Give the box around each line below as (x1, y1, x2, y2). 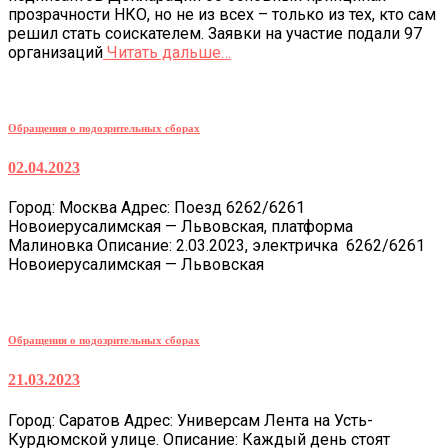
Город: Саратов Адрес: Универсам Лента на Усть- (8, 410, 373, 430)
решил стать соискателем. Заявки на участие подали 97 (8, 24, 422, 44)
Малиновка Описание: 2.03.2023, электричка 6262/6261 (8, 236, 425, 256)
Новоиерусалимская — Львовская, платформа (8, 217, 353, 237)
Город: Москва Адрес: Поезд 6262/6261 (8, 198, 305, 218)
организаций (8, 43, 103, 63)
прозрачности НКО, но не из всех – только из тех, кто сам (8, 5, 436, 25)
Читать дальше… (103, 43, 231, 63)
